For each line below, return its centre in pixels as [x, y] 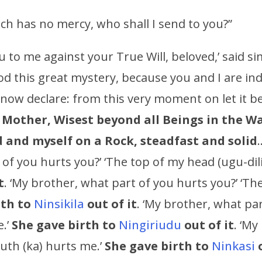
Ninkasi [235, 246]
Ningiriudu [150, 225]
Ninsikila [59, 204]
